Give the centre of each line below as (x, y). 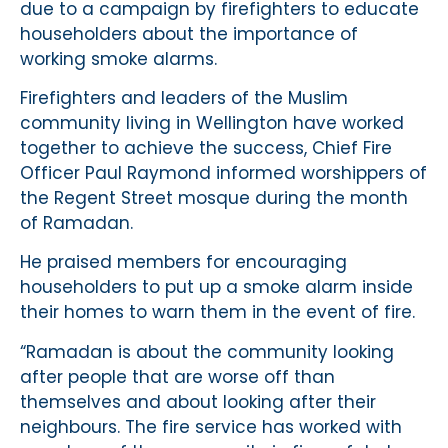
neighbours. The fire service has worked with (211, 426)
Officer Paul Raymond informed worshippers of (223, 173)
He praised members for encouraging (183, 262)
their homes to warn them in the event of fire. (217, 312)
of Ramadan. (76, 223)
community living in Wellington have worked (212, 123)
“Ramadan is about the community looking (207, 351)
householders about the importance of (189, 33)
